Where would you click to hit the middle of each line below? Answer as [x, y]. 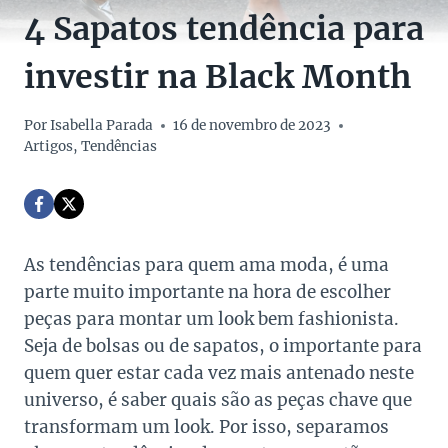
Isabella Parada [102, 126]
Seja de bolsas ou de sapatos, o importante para [223, 346]
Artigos [48, 147]
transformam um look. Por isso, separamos [206, 427]
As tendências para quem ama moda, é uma [206, 265]
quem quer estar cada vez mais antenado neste [219, 373]
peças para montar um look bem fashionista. [211, 319]
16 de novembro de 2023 [252, 126]
